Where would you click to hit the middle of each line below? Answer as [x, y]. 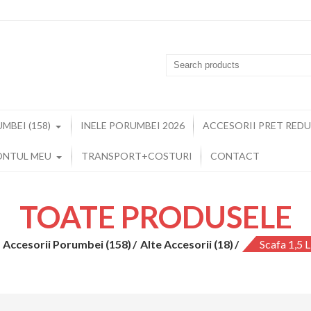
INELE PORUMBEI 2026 [133, 125]
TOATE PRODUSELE [155, 216]
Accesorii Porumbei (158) [67, 244]
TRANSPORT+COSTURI [137, 155]
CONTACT [235, 155]
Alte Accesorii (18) [186, 244]
